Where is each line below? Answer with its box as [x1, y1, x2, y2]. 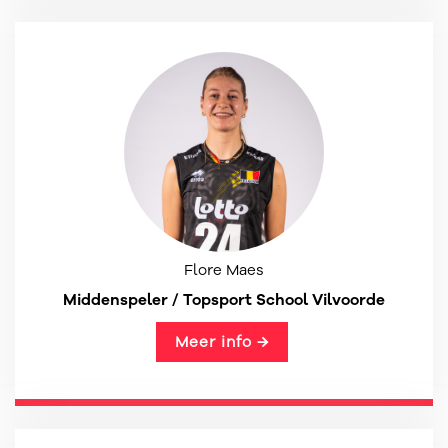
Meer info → [174, 332, 269, 352]
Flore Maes [184, 260, 264, 280]
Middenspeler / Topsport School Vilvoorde [63, 289, 385, 310]
